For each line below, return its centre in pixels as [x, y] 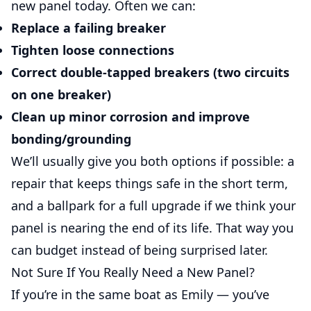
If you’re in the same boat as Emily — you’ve [140, 294]
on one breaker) [61, 94]
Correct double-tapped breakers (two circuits [150, 72]
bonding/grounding [71, 139]
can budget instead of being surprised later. [140, 250]
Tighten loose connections [93, 50]
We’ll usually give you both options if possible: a [153, 161]
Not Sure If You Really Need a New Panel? [133, 272]
